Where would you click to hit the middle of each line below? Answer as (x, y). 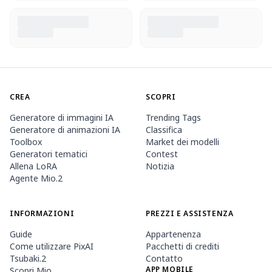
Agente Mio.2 (36, 178)
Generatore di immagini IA (62, 117)
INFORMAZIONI (42, 213)
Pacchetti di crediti (182, 246)
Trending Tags (173, 117)
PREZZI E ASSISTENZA (190, 213)
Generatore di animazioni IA (65, 130)
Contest (162, 154)
